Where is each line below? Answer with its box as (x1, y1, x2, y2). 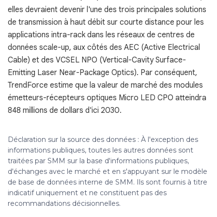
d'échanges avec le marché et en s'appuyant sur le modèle (8, 167, 207, 176)
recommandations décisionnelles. (8, 199, 121, 208)
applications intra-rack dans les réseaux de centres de (8, 30, 195, 40)
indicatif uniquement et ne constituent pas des (8, 188, 167, 197)
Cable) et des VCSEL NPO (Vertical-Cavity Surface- (8, 55, 186, 65)
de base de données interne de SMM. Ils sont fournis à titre (8, 178, 207, 186)
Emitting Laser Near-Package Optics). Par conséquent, (8, 68, 197, 77)
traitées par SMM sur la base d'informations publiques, (8, 156, 189, 165)
